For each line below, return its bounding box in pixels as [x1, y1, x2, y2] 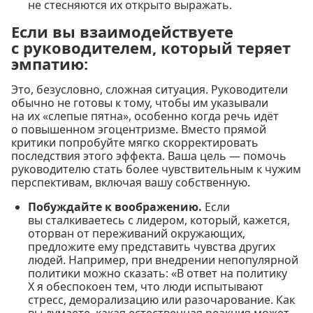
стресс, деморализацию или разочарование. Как [28, 292, 295, 308]
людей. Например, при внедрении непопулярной [28, 252, 298, 268]
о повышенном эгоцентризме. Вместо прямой [11, 122, 266, 138]
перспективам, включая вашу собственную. [11, 175, 250, 191]
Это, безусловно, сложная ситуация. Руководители [11, 82, 288, 98]
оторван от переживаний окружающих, [28, 226, 245, 242]
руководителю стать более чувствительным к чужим [11, 161, 301, 177]
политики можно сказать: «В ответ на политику [28, 265, 287, 282]
